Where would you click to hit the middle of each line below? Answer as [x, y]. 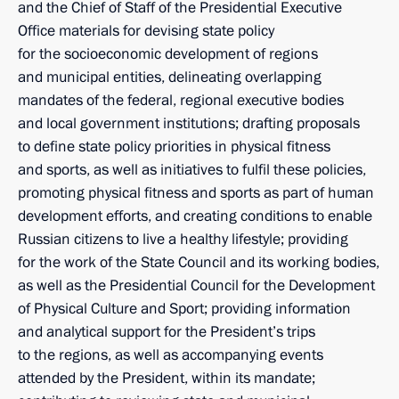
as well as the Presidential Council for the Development [196, 285]
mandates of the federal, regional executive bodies [181, 100]
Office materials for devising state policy [146, 31]
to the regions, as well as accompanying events [171, 355]
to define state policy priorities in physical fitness [174, 147]
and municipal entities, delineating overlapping [170, 77]
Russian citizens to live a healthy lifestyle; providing [183, 239]
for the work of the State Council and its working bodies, [199, 262]
